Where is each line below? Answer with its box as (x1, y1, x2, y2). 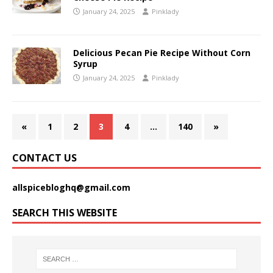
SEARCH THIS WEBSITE (12, 206, 117, 220)
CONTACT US (12, 151, 77, 165)
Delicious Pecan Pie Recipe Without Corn (73, 47, 250, 59)
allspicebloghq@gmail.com (12, 182, 130, 194)
